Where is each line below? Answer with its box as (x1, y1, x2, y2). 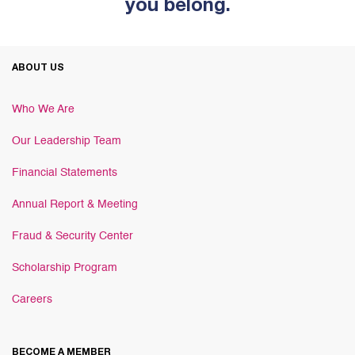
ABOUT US (12, 63, 64, 73)
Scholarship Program (12, 262, 117, 273)
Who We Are (12, 104, 74, 115)
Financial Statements (12, 167, 117, 178)
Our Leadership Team (12, 136, 121, 147)
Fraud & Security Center (12, 231, 133, 242)
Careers (12, 294, 52, 305)
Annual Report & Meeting (12, 199, 138, 210)
